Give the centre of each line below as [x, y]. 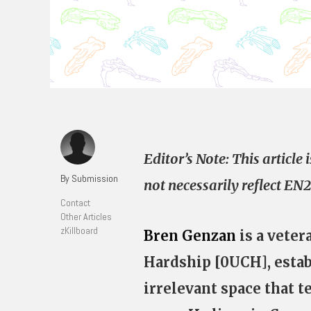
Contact [75, 203]
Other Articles [86, 217]
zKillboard [79, 230]
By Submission [89, 178]
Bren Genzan [190, 236]
